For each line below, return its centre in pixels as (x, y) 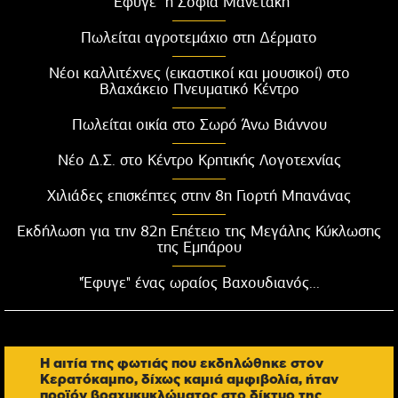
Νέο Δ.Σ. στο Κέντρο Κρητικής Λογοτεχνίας (199, 159)
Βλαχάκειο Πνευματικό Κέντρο (199, 88)
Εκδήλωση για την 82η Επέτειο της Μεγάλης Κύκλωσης (199, 231)
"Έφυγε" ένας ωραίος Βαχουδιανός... (199, 282)
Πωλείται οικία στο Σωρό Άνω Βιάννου (199, 124)
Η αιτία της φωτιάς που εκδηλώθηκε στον (182, 362)
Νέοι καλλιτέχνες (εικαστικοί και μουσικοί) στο (199, 72)
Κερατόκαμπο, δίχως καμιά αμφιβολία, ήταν (189, 378)
